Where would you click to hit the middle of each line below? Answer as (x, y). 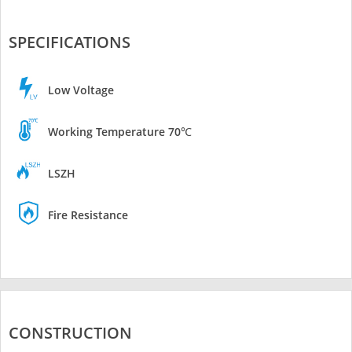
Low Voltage (81, 90)
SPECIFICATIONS (70, 42)
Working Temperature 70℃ (120, 132)
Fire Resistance (88, 215)
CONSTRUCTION (70, 333)
